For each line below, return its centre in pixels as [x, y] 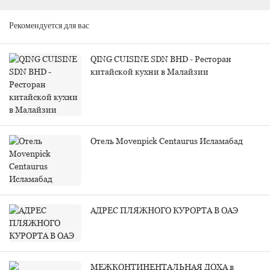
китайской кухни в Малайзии [149, 71]
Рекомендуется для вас [49, 26]
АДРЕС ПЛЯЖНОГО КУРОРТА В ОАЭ [164, 210]
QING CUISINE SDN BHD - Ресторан [161, 59]
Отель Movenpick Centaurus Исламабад [167, 141]
